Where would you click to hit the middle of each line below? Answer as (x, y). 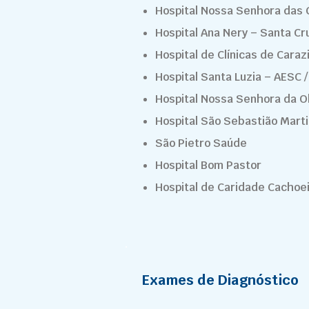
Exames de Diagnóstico (221, 280)
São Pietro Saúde (201, 143)
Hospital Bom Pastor (208, 165)
